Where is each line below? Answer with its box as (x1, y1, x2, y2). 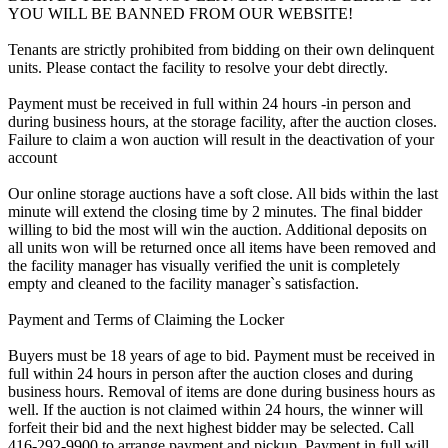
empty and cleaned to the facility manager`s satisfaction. (8, 274, 359, 292)
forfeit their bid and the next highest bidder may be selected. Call (8, 418, 414, 436)
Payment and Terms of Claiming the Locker (8, 310, 284, 328)
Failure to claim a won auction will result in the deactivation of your (8, 130, 434, 148)
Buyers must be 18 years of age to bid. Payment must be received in (8, 346, 435, 364)
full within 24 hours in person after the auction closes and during (8, 364, 413, 382)
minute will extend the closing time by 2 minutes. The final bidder (8, 202, 422, 220)
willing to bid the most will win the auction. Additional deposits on (8, 220, 427, 238)
